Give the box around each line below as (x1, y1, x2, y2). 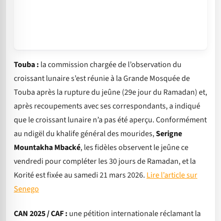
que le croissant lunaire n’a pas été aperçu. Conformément (14, 114, 207, 125)
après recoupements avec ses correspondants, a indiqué (14, 100, 200, 111)
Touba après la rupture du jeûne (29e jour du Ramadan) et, (14, 86, 207, 98)
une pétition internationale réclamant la (68, 208, 201, 220)
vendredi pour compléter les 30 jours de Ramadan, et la (14, 155, 196, 167)
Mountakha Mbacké (14, 142, 80, 153)
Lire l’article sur (147, 169, 197, 181)
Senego (14, 183, 39, 194)
